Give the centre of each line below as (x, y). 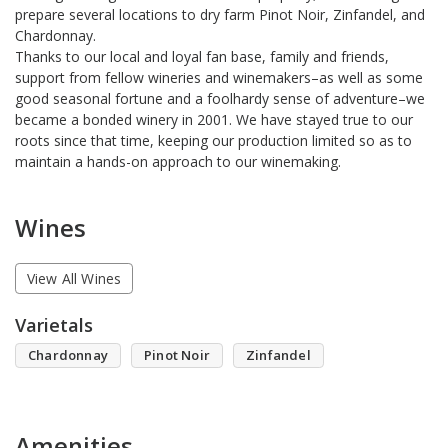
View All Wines (74, 278)
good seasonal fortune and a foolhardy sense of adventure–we (220, 98)
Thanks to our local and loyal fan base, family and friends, (202, 56)
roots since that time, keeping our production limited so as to (213, 140)
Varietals (54, 325)
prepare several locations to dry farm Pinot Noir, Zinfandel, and (220, 14)
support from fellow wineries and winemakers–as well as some (219, 77)
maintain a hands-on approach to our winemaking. (178, 161)
